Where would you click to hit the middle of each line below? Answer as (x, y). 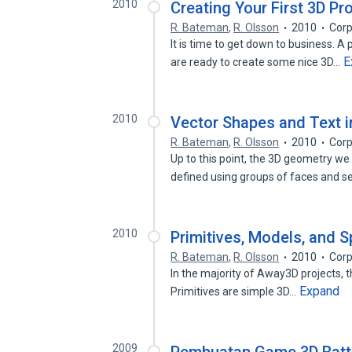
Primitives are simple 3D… (235, 291)
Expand (320, 291)
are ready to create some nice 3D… (257, 62)
